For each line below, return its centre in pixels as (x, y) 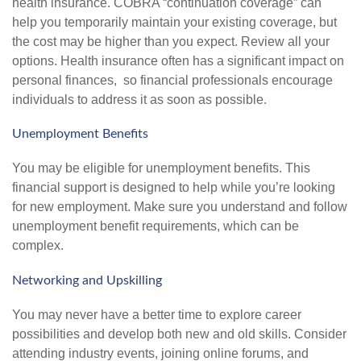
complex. (38, 246)
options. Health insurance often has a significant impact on (178, 60)
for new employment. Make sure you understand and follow (180, 207)
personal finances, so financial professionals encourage (172, 80)
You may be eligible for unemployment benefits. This (161, 168)
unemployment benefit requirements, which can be (156, 226)
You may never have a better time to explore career (157, 314)
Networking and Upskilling (87, 280)
